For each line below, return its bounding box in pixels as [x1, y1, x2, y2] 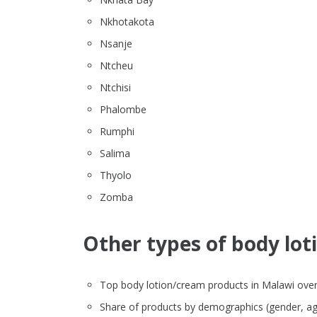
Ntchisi [100, 81, 131, 95]
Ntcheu [100, 59, 133, 73]
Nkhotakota [100, 15, 154, 29]
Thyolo [100, 168, 132, 183]
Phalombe [100, 103, 146, 117]
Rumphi [100, 125, 134, 139]
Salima [100, 146, 130, 161]
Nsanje [100, 37, 132, 51]
